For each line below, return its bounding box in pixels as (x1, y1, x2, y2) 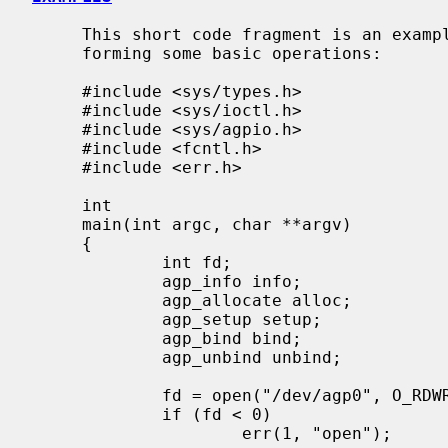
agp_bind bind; (32, 328, 162, 348)
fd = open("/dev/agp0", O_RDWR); (32, 385, 162, 405)
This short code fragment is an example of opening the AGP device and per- (32, 24, 82, 44)
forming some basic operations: (32, 43, 82, 63)
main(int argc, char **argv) (32, 214, 82, 234)
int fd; (32, 252, 162, 272)
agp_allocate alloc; (32, 290, 162, 310)
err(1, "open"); (32, 423, 242, 443)
